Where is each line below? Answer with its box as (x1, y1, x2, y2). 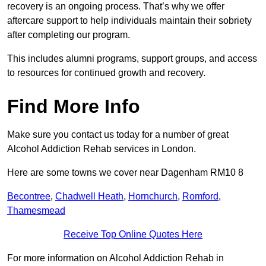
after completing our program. (7, 30, 132, 40)
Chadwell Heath (55, 191, 123, 202)
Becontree (7, 191, 50, 202)
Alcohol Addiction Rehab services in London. (7, 144, 196, 154)
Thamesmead (7, 205, 65, 216)
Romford (182, 191, 218, 202)
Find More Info (7, 96, 140, 118)
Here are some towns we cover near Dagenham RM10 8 (7, 167, 243, 178)
